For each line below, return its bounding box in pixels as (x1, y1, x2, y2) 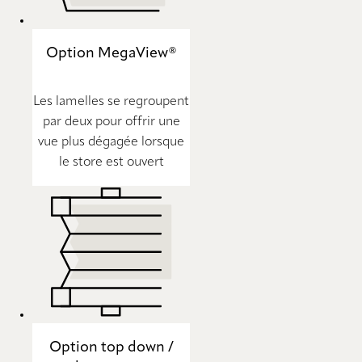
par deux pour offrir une (42, 115, 180, 128)
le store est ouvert (58, 155, 164, 169)
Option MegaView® (45, 46, 177, 61)
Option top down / (48, 339, 174, 355)
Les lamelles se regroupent (33, 95, 189, 108)
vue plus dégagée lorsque (38, 135, 184, 149)
